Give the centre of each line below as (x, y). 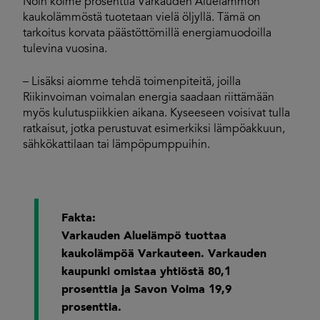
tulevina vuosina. (65, 49)
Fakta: (79, 219)
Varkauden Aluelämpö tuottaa (144, 236)
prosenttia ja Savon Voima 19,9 (146, 290)
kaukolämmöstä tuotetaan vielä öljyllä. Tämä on (142, 18)
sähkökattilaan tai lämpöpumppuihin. (116, 145)
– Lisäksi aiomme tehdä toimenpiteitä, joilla (132, 82)
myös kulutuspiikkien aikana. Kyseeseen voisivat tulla (156, 114)
